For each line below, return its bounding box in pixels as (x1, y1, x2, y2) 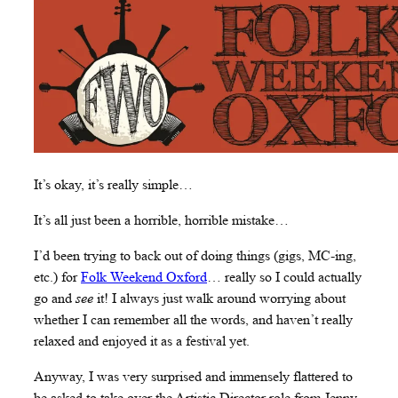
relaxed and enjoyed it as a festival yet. (34, 332, 250, 350)
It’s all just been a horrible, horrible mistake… (34, 211, 289, 228)
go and (34, 290, 76, 307)
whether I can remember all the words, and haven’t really (34, 311, 353, 329)
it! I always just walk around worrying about (93, 290, 346, 307)
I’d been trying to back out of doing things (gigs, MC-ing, (34, 247, 356, 265)
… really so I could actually (207, 268, 362, 286)
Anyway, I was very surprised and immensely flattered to (34, 368, 353, 386)
